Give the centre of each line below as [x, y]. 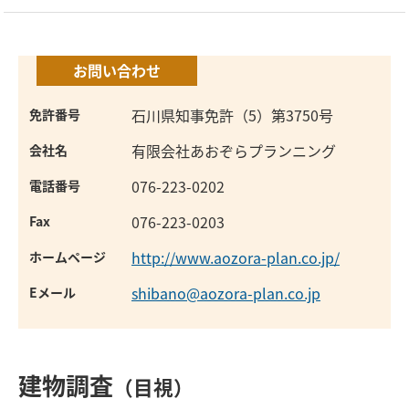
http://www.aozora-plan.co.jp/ [236, 258]
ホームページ [68, 257]
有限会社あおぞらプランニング [234, 151]
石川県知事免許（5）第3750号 [232, 115]
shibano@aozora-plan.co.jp [226, 294]
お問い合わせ [117, 71]
